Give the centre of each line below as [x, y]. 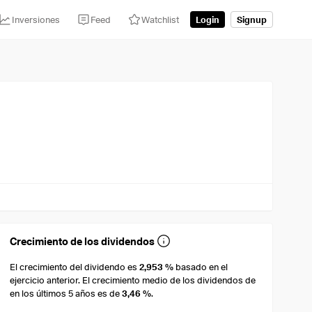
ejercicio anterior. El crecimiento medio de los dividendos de [133, 280]
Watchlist [160, 19]
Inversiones [36, 19]
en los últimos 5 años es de [66, 294]
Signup [252, 19]
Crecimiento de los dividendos [83, 242]
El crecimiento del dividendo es [75, 267]
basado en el [201, 267]
